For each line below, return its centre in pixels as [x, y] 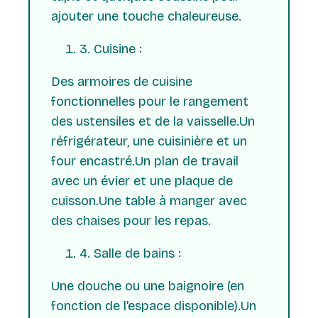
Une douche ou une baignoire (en [148, 286]
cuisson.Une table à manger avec [149, 201]
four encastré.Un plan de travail [145, 161]
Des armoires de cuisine [122, 82]
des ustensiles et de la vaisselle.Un [153, 122]
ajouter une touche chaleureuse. [146, 17]
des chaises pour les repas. [131, 221]
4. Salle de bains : [130, 254]
